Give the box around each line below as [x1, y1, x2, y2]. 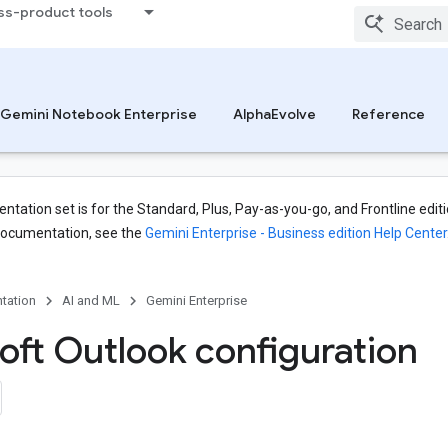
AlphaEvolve [233, 105, 316, 123]
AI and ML [62, 293, 120, 308]
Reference [352, 105, 425, 123]
